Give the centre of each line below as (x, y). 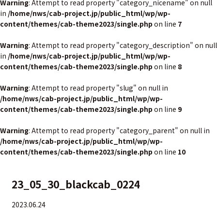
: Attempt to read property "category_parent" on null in (119, 130)
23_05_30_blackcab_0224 (76, 184)
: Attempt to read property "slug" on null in (98, 88)
